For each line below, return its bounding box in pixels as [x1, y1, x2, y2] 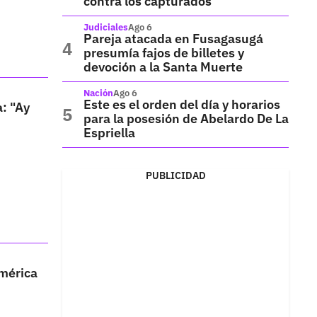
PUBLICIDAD [145, 169, 206, 182]
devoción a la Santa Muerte [83, 59, 243, 75]
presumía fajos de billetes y [83, 45, 244, 61]
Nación [83, 87, 113, 99]
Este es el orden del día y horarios [83, 96, 280, 113]
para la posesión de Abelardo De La [83, 110, 289, 127]
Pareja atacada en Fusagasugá [83, 30, 263, 47]
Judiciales [83, 21, 128, 33]
